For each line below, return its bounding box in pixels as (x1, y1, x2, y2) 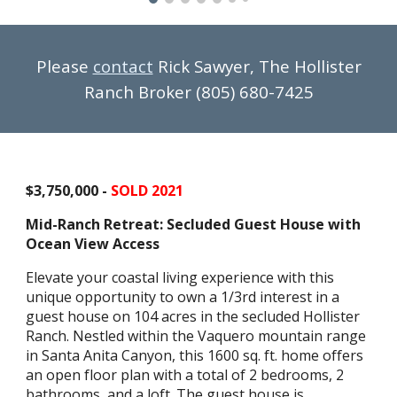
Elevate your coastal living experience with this (26, 268, 335, 287)
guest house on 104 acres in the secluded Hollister (26, 307, 361, 326)
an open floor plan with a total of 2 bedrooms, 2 (26, 365, 345, 385)
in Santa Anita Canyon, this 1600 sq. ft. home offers (26, 346, 364, 365)
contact (92, 55, 153, 77)
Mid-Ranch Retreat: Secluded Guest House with (26, 214, 362, 234)
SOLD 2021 (111, 181, 184, 200)
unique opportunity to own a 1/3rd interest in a (26, 287, 340, 307)
